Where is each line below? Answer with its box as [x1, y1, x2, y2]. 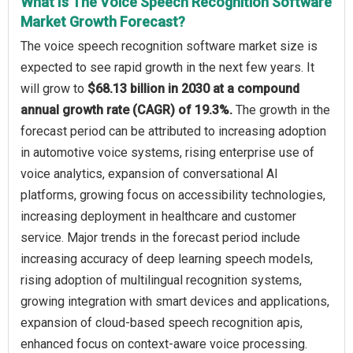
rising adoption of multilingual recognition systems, [20, 272, 302, 288]
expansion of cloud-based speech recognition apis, [20, 314, 303, 330]
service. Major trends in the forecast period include [20, 229, 300, 245]
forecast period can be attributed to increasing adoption [20, 123, 326, 139]
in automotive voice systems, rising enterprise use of [20, 144, 314, 160]
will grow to [20, 80, 87, 96]
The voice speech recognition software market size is [20, 38, 318, 54]
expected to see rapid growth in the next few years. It [20, 59, 314, 75]
